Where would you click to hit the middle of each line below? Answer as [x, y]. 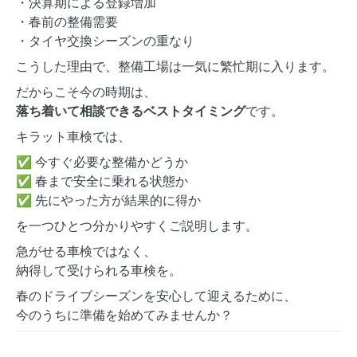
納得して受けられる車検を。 [99, 270]
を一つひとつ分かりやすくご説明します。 [137, 226]
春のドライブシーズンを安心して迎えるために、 [156, 296]
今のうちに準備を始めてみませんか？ [124, 315]
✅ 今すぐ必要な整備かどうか [102, 162]
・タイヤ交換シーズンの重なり [105, 41]
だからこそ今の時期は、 [86, 92]
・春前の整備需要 [67, 22]
